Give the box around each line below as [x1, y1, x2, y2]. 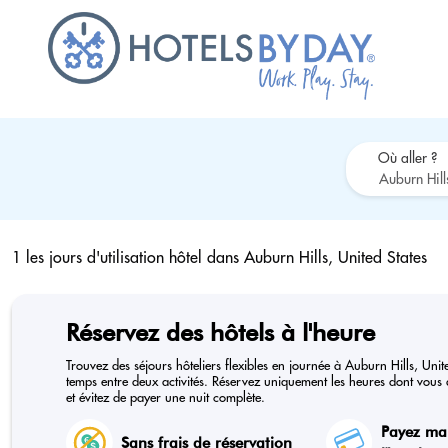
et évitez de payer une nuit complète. [66, 389, 265, 405]
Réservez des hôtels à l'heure [66, 318, 375, 347]
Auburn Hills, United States [244, 247, 427, 267]
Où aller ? [378, 149, 437, 167]
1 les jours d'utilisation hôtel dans [12, 247, 244, 267]
